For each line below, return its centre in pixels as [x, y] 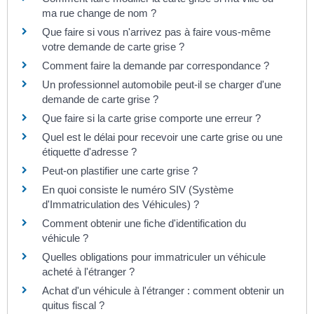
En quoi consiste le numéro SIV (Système [138, 190]
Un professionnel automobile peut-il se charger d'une [162, 85]
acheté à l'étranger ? [88, 272]
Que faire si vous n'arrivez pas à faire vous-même [156, 32]
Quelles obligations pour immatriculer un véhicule [154, 257]
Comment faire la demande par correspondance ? [156, 66]
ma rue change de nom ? [99, 13]
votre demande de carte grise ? [113, 47]
